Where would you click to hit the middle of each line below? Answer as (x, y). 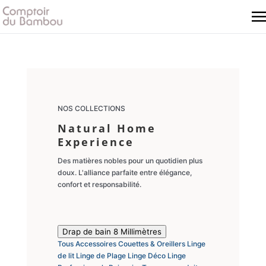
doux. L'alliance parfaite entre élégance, (124, 172)
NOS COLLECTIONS (91, 108)
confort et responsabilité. (99, 184)
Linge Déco (147, 256)
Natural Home (107, 128)
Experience (96, 142)
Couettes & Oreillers (152, 244)
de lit (66, 256)
